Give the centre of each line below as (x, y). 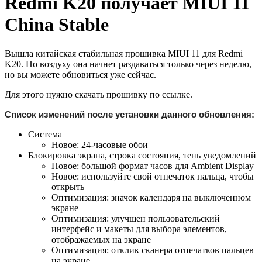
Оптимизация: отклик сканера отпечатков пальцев (153, 250)
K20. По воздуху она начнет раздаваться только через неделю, (128, 64)
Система (45, 134)
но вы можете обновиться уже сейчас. (80, 74)
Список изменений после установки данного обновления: (130, 114)
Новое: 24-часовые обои (100, 144)
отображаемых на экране (101, 239)
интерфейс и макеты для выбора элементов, (139, 229)
